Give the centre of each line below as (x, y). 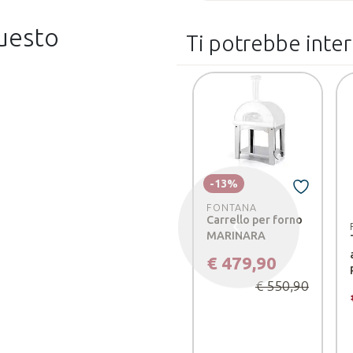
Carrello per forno (255, 219)
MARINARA (236, 235)
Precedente (269, 235)
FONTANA (232, 207)
